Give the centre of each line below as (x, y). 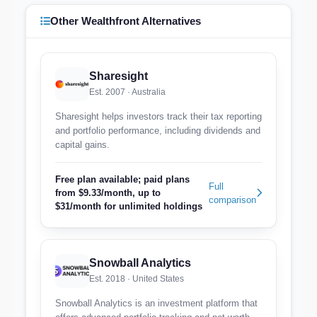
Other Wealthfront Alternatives (126, 21)
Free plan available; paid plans (122, 179)
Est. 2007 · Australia (127, 92)
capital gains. (82, 145)
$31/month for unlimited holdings (129, 206)
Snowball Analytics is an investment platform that (156, 303)
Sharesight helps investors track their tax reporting (158, 116)
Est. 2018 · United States (137, 279)
